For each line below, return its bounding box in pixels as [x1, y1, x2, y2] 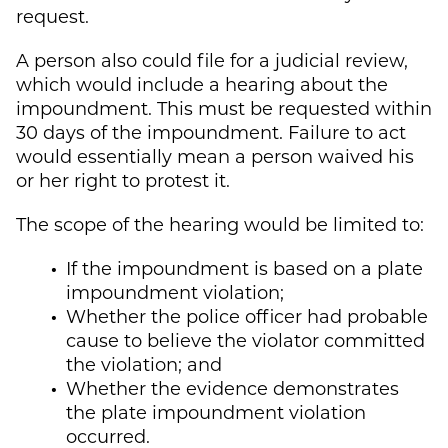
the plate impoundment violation [66, 399, 366, 424]
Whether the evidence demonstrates [66, 375, 399, 400]
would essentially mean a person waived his [16, 143, 414, 168]
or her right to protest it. [16, 167, 230, 192]
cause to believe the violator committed [66, 327, 425, 352]
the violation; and [66, 351, 222, 376]
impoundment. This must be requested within [16, 95, 432, 120]
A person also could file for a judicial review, [16, 47, 408, 72]
